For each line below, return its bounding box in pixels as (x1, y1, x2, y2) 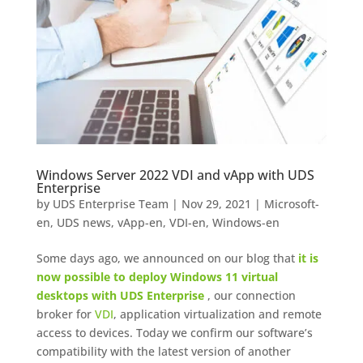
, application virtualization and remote (113, 305, 322, 322)
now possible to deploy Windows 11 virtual (36, 268, 278, 284)
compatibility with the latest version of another (36, 343, 291, 359)
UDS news (56, 214, 111, 230)
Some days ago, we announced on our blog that (36, 250, 298, 266)
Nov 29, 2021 (181, 195, 251, 211)
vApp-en (117, 214, 163, 230)
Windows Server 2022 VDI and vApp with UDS (36, 165, 314, 184)
